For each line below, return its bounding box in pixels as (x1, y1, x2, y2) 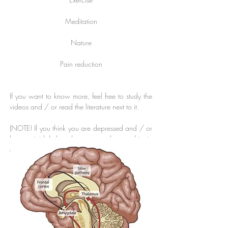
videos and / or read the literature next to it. (10, 102, 139, 111)
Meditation (65, 16, 97, 26)
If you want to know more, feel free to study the (10, 91, 152, 101)
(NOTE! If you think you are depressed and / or (10, 123, 152, 133)
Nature (70, 38, 92, 47)
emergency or (10, 145, 54, 154)
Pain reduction (60, 59, 102, 69)
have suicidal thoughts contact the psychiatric (10, 134, 152, 144)
